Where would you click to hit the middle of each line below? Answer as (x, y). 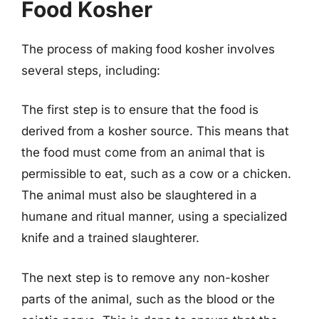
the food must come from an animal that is (143, 152)
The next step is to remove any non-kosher (145, 277)
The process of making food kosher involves (148, 49)
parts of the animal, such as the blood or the (148, 299)
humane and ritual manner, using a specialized (154, 216)
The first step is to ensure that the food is (140, 110)
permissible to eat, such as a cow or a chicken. (156, 174)
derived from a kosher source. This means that (155, 131)
